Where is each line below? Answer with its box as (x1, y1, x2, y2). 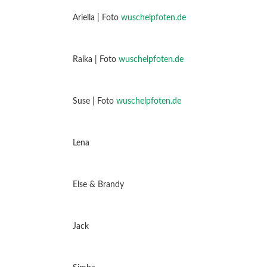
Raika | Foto (72, 55, 119, 64)
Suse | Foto (72, 97, 116, 106)
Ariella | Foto (72, 14, 121, 23)
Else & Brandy (72, 181, 124, 190)
